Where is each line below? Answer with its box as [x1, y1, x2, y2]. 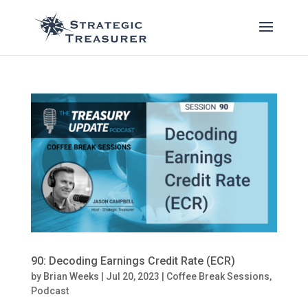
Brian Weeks [43, 270, 99, 282]
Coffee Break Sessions [166, 270, 269, 282]
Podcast [30, 285, 69, 296]
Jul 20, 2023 [105, 270, 159, 282]
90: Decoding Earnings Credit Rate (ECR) [30, 254, 235, 267]
